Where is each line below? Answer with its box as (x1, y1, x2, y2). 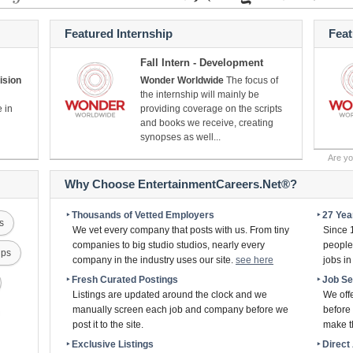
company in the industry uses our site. (72, 255, 236, 266)
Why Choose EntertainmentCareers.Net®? (65, 177, 297, 191)
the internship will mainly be (140, 89, 259, 100)
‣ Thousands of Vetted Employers (66, 210, 214, 221)
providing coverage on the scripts (140, 103, 282, 114)
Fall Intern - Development (140, 57, 263, 69)
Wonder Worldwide (140, 75, 224, 86)
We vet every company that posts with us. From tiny (72, 225, 289, 236)
